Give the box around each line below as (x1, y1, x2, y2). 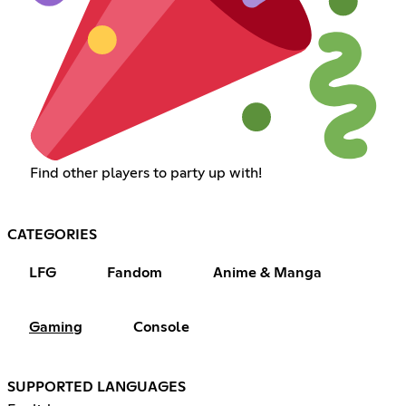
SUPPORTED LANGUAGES (7, 379, 186, 394)
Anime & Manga (213, 265, 322, 280)
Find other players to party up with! (29, 165, 262, 180)
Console (133, 319, 189, 334)
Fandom (107, 265, 162, 280)
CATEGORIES (7, 227, 97, 242)
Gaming (29, 319, 82, 334)
